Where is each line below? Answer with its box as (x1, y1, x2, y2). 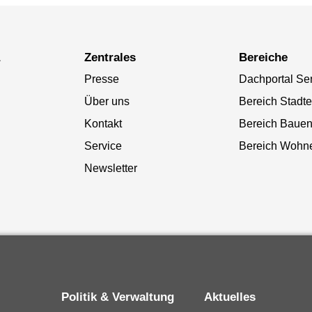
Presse (84, 73, 119, 86)
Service (84, 140, 122, 153)
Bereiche (247, 51, 288, 65)
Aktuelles (212, 290, 256, 304)
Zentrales (91, 51, 136, 65)
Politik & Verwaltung (69, 290, 175, 304)
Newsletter (84, 162, 137, 175)
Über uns (84, 95, 130, 108)
